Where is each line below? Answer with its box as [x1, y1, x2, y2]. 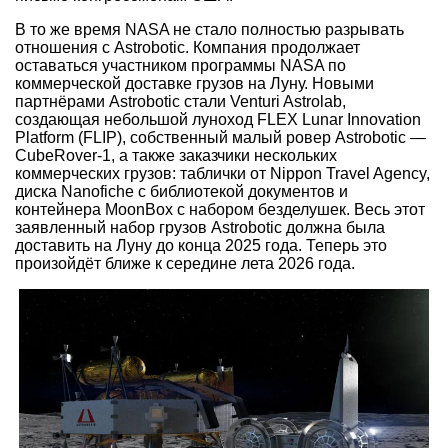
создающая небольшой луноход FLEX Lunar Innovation [15, 111, 421, 129]
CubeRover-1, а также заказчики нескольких [15, 147, 337, 165]
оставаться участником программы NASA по [15, 57, 346, 75]
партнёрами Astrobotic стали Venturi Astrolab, [15, 93, 346, 111]
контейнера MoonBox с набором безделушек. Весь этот [15, 201, 425, 219]
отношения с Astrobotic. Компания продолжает [15, 39, 360, 57]
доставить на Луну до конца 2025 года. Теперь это [15, 237, 387, 255]
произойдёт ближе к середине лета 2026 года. [15, 255, 355, 273]
